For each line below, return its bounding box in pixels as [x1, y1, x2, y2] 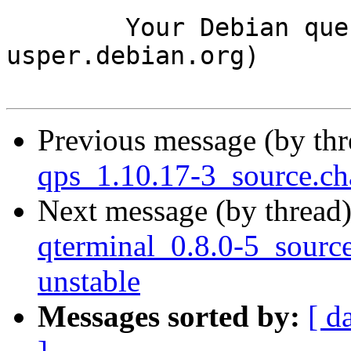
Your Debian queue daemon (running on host [6, 13, 125, 42]
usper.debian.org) [6, 42, 259, 71]
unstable [38, 264, 140, 299]
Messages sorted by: [38, 299, 300, 334]
